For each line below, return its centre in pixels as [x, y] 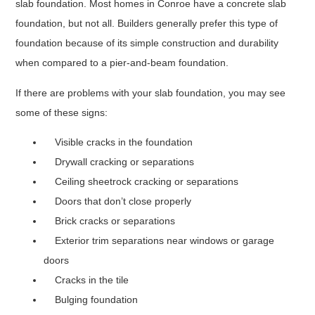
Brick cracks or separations [110, 221]
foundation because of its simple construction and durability [147, 43]
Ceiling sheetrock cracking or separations [141, 182]
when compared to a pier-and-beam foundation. [124, 63]
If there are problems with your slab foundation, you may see [151, 92]
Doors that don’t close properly [118, 201]
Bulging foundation [91, 300]
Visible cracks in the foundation [118, 142]
